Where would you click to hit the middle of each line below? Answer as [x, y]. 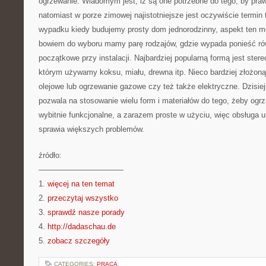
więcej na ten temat [81, 184]
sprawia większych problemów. [91, 129]
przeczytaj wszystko [83, 198]
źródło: [50, 155]
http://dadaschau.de [82, 227]
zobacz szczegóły [79, 241]
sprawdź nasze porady [86, 212]
